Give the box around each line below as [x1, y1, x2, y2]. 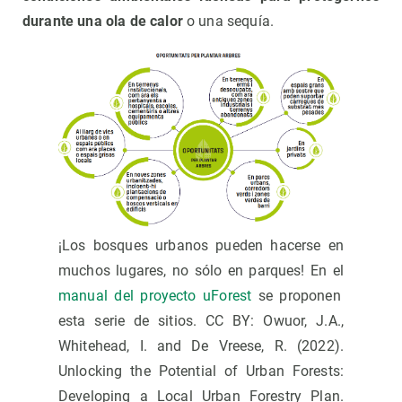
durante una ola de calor [22, 13, 183, 31]
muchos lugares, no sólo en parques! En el [58, 262, 344, 280]
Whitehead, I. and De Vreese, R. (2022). [58, 337, 344, 355]
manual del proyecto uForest [58, 287, 252, 305]
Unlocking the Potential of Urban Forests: [58, 363, 344, 380]
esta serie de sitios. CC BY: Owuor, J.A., [58, 312, 344, 330]
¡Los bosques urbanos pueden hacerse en [58, 237, 344, 255]
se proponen [251, 287, 341, 305]
